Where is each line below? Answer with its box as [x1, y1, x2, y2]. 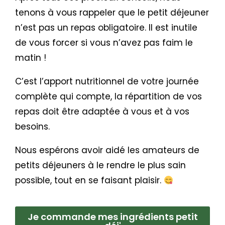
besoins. [15, 121, 50, 133]
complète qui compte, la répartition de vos [15, 90, 202, 102]
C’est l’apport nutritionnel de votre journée [15, 75, 199, 87]
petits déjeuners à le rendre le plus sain [15, 159, 186, 171]
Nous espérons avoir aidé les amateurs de [15, 144, 199, 156]
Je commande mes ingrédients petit [27, 210, 198, 223]
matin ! [15, 52, 46, 64]
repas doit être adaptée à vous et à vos [15, 105, 189, 118]
